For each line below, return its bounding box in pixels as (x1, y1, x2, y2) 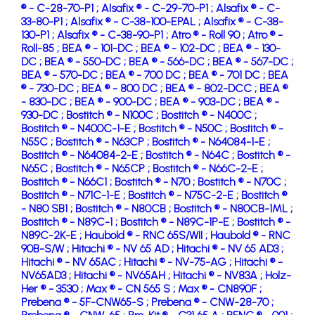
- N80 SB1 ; (21, 201, 75, 215)
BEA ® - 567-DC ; (212, 54, 293, 68)
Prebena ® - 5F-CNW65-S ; (21, 295, 151, 309)
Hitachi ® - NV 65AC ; (21, 255, 124, 269)
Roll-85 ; (21, 41, 62, 55)
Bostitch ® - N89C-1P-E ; (120, 214, 237, 229)
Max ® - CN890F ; (178, 281, 262, 295)
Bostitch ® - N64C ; (146, 148, 237, 162)
